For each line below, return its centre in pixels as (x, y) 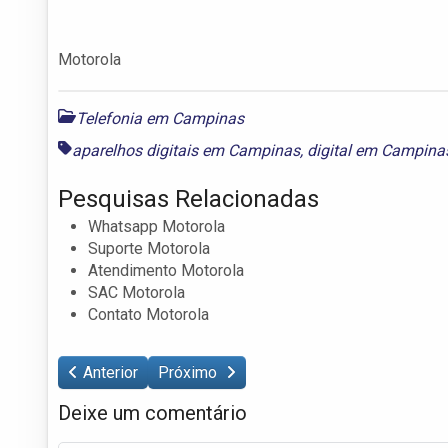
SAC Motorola (136, 292)
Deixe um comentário (152, 412)
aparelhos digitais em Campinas (186, 150)
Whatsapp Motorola (156, 226)
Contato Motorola (148, 314)
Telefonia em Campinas (160, 118)
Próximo (189, 372)
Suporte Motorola (149, 248)
